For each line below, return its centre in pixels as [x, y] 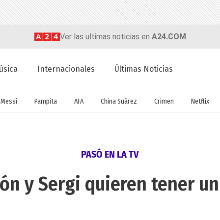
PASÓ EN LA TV [110, 154]
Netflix [200, 101]
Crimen [164, 101]
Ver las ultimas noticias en [106, 36]
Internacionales [66, 69]
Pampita [45, 101]
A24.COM [169, 36]
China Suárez [119, 101]
